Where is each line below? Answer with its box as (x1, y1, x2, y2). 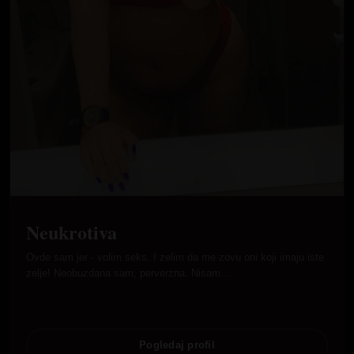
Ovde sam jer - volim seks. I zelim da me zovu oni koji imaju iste (26, 250, 324, 263)
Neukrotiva (26, 217, 117, 246)
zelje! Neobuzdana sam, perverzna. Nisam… (26, 266, 231, 279)
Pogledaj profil (139, 339, 215, 352)
